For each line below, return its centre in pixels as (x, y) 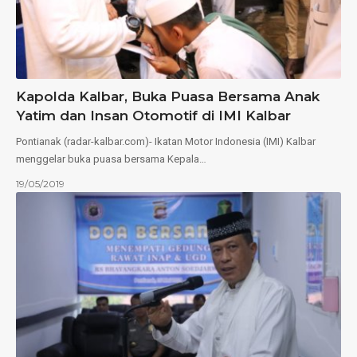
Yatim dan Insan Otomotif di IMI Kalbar (153, 115)
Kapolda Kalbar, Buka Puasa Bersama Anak (168, 96)
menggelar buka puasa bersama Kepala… (111, 159)
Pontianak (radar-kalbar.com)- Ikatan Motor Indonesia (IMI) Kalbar (166, 141)
